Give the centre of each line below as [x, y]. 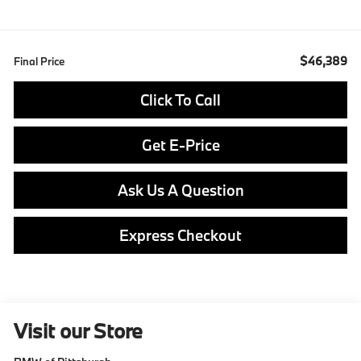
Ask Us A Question [180, 190]
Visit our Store [79, 331]
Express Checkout [180, 235]
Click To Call [180, 100]
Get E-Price [180, 145]
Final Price [39, 61]
